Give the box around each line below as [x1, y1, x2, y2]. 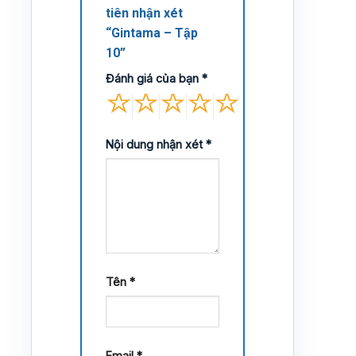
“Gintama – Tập [106, 25, 198, 41]
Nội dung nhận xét [106, 137, 206, 151]
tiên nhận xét [106, 5, 183, 21]
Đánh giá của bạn [106, 71, 202, 85]
